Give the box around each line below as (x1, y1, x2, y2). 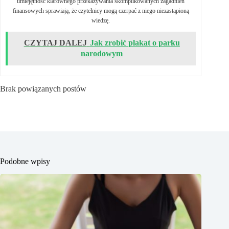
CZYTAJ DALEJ (24, 38, 87, 48)
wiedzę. (91, 17, 110, 25)
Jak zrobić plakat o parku (89, 38, 180, 48)
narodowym (81, 49, 123, 58)
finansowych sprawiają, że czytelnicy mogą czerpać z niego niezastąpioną (12, 7, 189, 15)
